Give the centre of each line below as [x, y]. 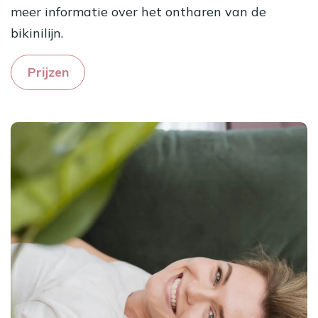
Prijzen [48, 72]
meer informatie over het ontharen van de [138, 12]
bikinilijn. [39, 33]
